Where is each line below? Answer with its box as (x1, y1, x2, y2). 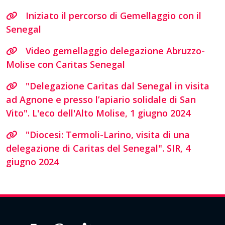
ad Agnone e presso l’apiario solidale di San (6, 93, 196, 105)
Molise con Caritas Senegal (6, 58, 125, 70)
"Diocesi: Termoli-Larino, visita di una (26, 128, 190, 141)
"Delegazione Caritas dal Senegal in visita (26, 79, 209, 92)
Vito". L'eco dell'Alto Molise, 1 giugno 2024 (6, 106, 190, 119)
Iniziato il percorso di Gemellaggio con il (26, 9, 201, 22)
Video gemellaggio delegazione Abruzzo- (26, 44, 205, 57)
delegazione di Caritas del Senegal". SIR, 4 (6, 142, 190, 154)
